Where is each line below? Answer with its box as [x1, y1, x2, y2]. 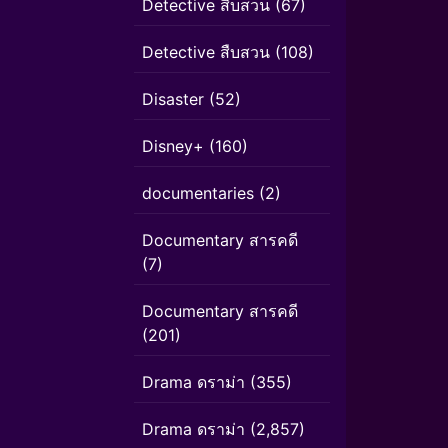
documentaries [142, 183, 254, 203]
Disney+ [142, 136, 204, 156]
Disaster [142, 89, 204, 109]
